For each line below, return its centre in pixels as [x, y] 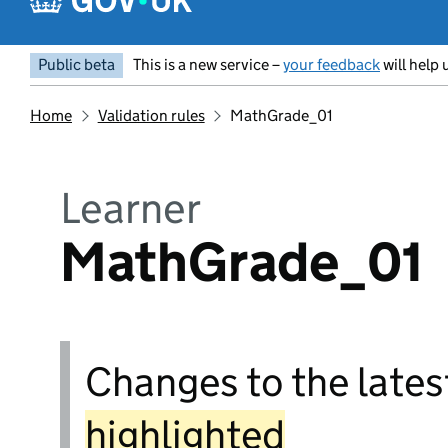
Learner [130, 207]
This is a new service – [208, 64]
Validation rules [151, 115]
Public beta [76, 64]
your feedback [331, 64]
